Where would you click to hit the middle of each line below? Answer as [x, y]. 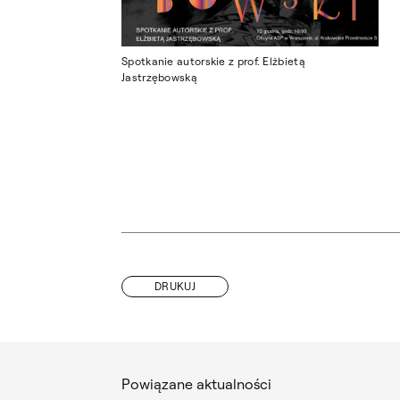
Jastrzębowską [159, 78]
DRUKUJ [175, 286]
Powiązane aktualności [196, 383]
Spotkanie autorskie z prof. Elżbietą [213, 62]
